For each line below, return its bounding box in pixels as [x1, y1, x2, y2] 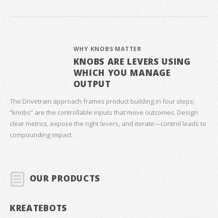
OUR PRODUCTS [29, 172, 100, 184]
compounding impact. [10, 130, 73, 139]
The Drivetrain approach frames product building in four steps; [10, 96, 195, 106]
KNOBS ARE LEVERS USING [73, 55, 191, 67]
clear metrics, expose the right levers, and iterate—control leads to [10, 119, 206, 128]
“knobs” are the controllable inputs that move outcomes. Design [10, 108, 198, 117]
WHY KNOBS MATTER [73, 44, 142, 53]
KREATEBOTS [10, 202, 67, 214]
